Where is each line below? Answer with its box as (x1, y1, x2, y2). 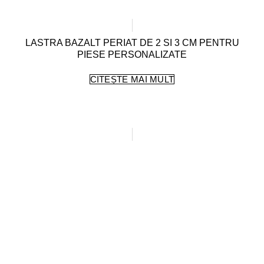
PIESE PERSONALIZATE (77, 49, 187, 60)
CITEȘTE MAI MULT (90, 74, 174, 85)
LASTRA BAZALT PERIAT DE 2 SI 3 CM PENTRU (25, 38, 239, 48)
